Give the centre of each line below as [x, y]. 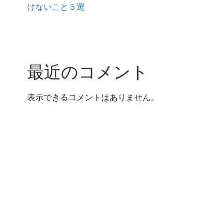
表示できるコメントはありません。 [93, 97]
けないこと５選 [56, 7]
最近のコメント [88, 72]
